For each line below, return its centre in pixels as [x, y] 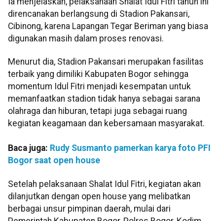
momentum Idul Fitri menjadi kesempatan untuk [99, 87]
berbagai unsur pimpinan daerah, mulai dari [89, 208]
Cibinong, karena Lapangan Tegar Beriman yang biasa [108, 26]
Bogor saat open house [54, 161]
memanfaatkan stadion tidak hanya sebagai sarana [104, 99]
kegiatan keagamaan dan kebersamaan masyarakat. [106, 124]
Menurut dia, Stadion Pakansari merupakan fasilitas [106, 62]
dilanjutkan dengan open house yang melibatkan [99, 196]
